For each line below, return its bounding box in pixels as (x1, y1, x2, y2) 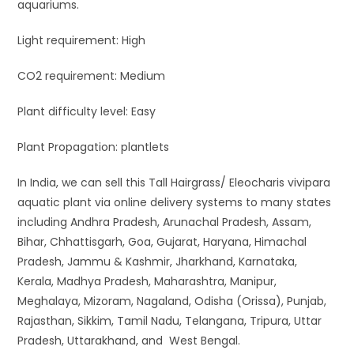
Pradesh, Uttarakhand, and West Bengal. (17, 332, 241, 348)
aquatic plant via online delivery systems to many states (17, 194, 332, 210)
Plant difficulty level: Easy (17, 103, 156, 119)
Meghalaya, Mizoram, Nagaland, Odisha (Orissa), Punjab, (17, 292, 327, 309)
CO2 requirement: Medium (17, 67, 166, 84)
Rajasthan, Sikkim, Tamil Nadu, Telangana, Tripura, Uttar (17, 312, 322, 329)
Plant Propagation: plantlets (17, 138, 170, 155)
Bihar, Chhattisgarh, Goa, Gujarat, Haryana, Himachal (17, 233, 307, 250)
